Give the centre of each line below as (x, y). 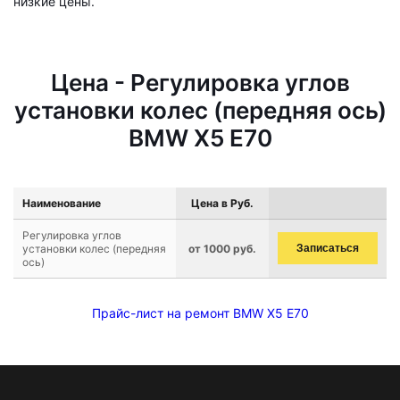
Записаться (328, 248)
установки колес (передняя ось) (200, 110)
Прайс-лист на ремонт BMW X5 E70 (200, 313)
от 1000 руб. (222, 249)
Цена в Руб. (222, 203)
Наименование (62, 203)
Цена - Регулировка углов (200, 83)
